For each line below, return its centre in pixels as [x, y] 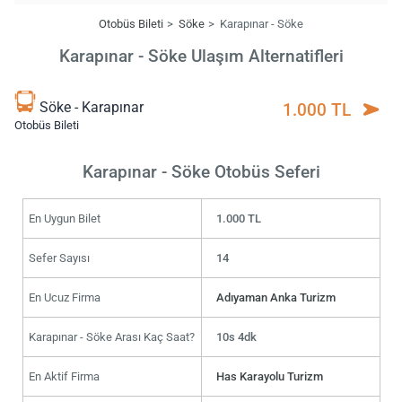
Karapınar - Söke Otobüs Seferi [201, 171]
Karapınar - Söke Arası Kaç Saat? [111, 336]
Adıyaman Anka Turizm [276, 297]
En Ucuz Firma [64, 297]
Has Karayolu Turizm [270, 376]
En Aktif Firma [64, 376]
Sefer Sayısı [59, 258]
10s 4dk [237, 336]
